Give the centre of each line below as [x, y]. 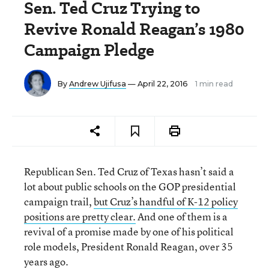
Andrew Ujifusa [98, 84]
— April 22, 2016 [158, 84]
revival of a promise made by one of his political [129, 231]
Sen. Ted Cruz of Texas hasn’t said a [155, 171]
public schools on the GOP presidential [150, 186]
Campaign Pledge [89, 50]
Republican [49, 171]
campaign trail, [59, 201]
